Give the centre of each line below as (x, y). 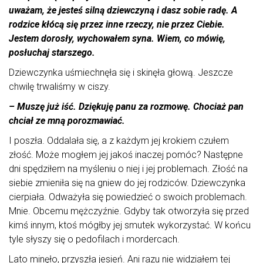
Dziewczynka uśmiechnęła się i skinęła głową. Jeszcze (121, 73)
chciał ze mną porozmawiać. (67, 121)
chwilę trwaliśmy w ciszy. (60, 87)
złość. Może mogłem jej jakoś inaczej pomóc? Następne (126, 155)
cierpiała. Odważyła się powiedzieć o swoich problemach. (128, 197)
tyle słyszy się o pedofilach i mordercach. (94, 240)
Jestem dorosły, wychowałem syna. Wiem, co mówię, (117, 39)
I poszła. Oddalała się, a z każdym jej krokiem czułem (119, 141)
